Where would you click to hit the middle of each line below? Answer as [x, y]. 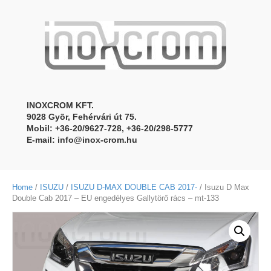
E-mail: [42, 140]
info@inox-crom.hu [97, 140]
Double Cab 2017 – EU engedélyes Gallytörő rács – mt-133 [116, 198]
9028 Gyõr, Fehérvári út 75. [82, 117]
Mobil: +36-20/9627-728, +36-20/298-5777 [110, 128]
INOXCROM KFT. [60, 105]
